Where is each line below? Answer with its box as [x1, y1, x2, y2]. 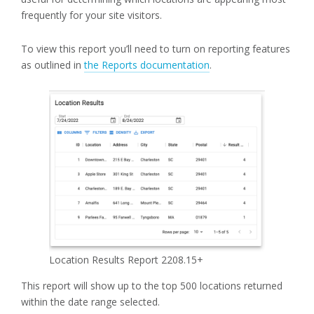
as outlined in [21, 58, 84, 72]
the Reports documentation [84, 58, 210, 72]
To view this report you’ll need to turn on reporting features [21, 42, 290, 56]
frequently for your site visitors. [21, 8, 162, 22]
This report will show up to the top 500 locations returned [21, 278, 282, 292]
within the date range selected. [21, 294, 160, 308]
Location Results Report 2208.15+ [49, 252, 203, 266]
